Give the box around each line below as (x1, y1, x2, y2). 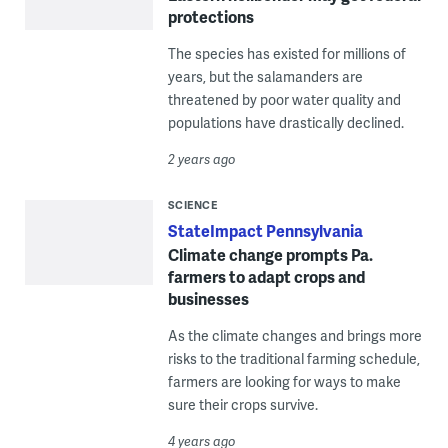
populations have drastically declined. (167, 113, 404, 133)
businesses (167, 287, 249, 311)
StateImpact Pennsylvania (167, 219, 363, 243)
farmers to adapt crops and (167, 265, 365, 289)
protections (167, 5, 254, 29)
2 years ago (167, 150, 236, 169)
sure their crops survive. (167, 395, 318, 415)
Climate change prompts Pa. (167, 243, 373, 267)
